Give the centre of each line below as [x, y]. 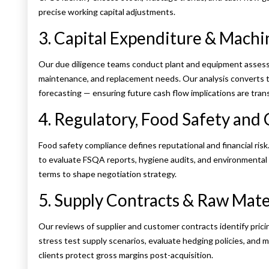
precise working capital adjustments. [107, 12]
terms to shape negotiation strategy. [107, 174]
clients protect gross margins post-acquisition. [126, 255]
